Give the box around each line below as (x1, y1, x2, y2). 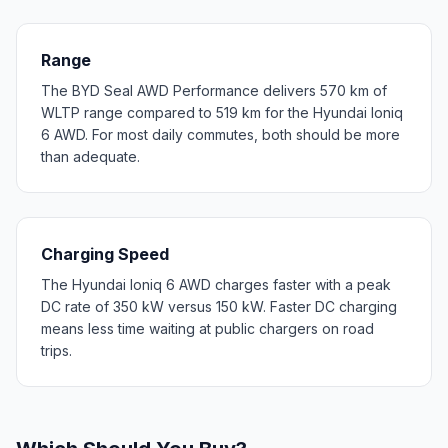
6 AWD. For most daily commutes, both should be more (41, 125, 400, 143)
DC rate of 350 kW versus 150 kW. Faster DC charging (41, 297, 397, 315)
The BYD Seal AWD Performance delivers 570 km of (41, 81, 387, 99)
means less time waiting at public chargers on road (41, 319, 374, 337)
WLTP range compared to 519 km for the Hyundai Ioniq (41, 103, 403, 121)
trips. (41, 341, 72, 359)
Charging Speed (41, 243, 169, 264)
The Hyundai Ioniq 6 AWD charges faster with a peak (41, 275, 391, 293)
